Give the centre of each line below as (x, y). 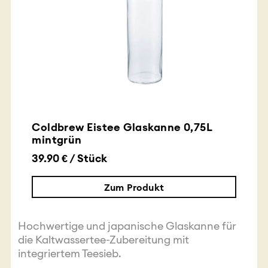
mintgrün (57, 140)
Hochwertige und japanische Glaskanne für (127, 226)
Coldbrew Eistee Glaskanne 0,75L (122, 127)
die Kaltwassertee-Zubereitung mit (103, 240)
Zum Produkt (134, 187)
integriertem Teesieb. (69, 254)
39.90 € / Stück (70, 159)
